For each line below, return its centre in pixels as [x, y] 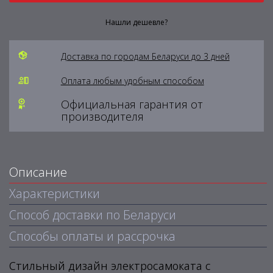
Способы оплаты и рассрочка [92, 236]
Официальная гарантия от [132, 104]
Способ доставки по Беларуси [93, 215]
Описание [38, 172]
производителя [102, 116]
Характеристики [55, 193]
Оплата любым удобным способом [132, 81]
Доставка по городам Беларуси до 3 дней [145, 56]
